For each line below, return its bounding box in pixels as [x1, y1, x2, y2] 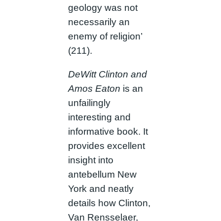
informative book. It [68, 126, 148, 137]
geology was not [68, 2, 138, 13]
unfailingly [68, 97, 110, 108]
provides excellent [68, 140, 145, 151]
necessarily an [68, 16, 130, 27]
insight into [68, 154, 113, 165]
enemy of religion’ [68, 31, 142, 41]
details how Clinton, [68, 197, 150, 208]
